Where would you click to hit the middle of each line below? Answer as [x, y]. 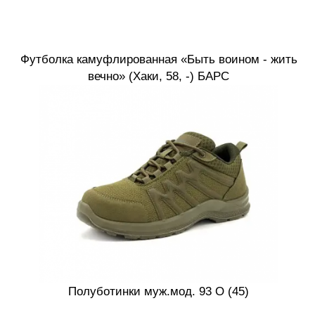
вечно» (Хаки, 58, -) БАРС [159, 77]
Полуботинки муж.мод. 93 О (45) [159, 292]
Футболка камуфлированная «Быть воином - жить [159, 60]
